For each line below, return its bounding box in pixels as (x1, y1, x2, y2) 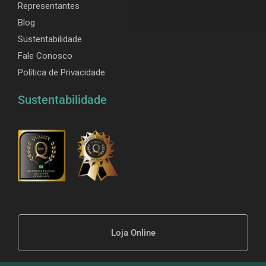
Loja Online (110, 227, 156, 238)
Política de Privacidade (18, 66, 105, 78)
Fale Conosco (18, 50, 72, 61)
